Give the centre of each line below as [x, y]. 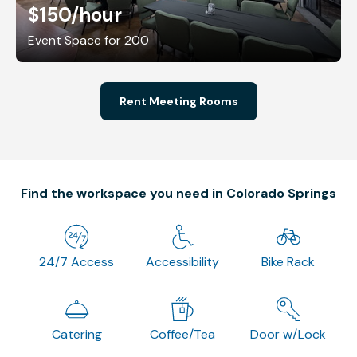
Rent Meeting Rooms [178, 101]
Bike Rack [288, 261]
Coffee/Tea [182, 334]
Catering [76, 334]
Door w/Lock [288, 334]
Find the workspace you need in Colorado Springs [178, 193]
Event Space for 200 [88, 40]
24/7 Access [77, 261]
